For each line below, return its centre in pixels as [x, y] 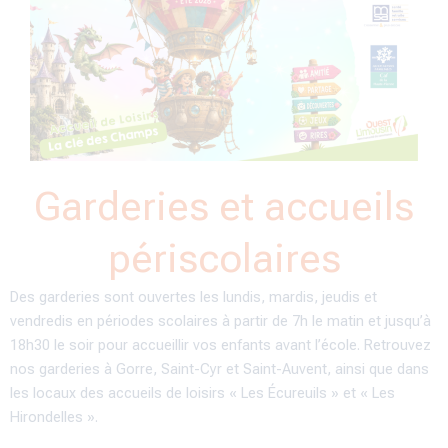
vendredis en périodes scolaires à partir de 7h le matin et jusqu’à [220, 320]
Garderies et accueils [224, 206]
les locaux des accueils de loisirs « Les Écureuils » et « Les [202, 392]
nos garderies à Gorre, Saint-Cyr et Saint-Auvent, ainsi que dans [219, 368]
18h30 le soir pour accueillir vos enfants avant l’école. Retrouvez [220, 344]
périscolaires [224, 258]
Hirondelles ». [54, 416]
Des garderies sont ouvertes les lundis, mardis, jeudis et [193, 296]
